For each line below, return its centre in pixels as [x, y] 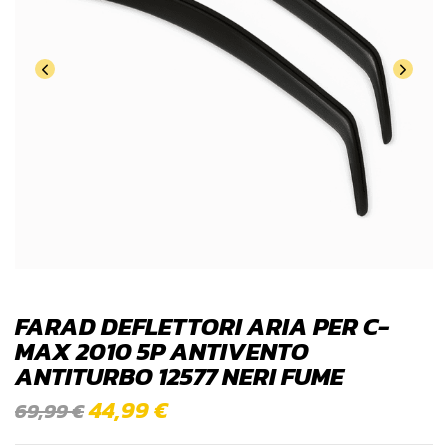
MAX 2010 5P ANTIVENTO [162, 351]
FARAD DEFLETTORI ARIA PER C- [202, 326]
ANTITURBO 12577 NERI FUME [179, 376]
